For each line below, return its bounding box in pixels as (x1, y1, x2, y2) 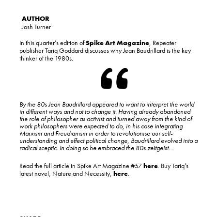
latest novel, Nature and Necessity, (19, 169, 113, 178)
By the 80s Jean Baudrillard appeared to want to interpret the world (19, 100, 194, 109)
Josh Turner (22, 22, 51, 31)
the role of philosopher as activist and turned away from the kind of (19, 114, 192, 124)
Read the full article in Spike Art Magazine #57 (19, 161, 143, 170)
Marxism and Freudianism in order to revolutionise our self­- (19, 129, 172, 138)
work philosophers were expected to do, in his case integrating (19, 122, 183, 131)
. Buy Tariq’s (158, 161, 188, 170)
